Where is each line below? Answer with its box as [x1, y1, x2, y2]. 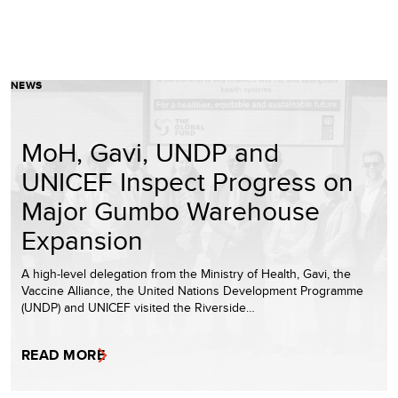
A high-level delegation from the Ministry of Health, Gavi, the [21, 264, 351, 283]
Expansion [21, 220, 143, 259]
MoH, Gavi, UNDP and [21, 132, 279, 171]
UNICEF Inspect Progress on [21, 162, 354, 200]
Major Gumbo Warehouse [21, 191, 320, 229]
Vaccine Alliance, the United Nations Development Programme [21, 281, 363, 299]
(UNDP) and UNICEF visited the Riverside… [21, 298, 255, 316]
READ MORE [21, 344, 106, 365]
